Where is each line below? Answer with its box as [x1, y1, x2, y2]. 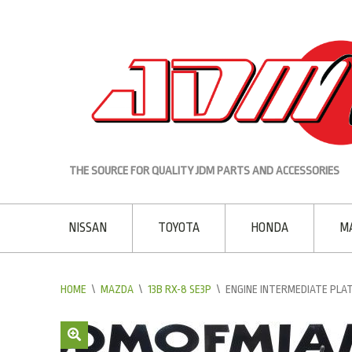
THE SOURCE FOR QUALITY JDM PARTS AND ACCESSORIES [69, 163, 340, 178]
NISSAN [68, 220, 107, 235]
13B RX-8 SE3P [148, 282, 211, 295]
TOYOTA [158, 220, 200, 235]
